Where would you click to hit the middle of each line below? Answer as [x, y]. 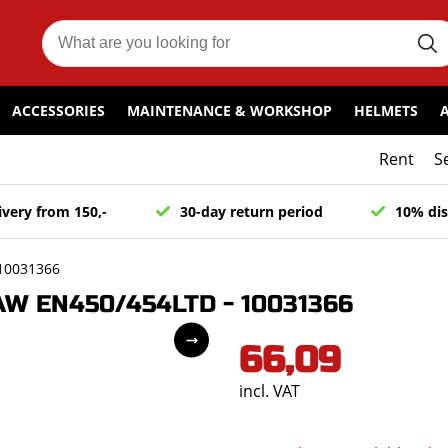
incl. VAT [269, 391]
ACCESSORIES [58, 111]
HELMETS [386, 111]
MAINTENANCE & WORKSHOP [229, 111]
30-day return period [251, 211]
